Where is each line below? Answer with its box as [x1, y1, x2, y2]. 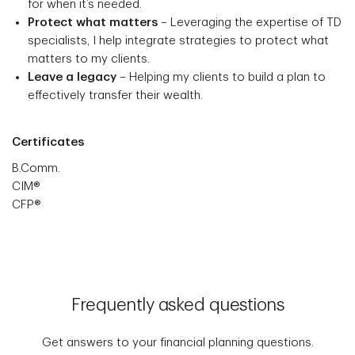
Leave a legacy [28, 71, 120, 83]
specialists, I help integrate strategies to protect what [28, 35, 329, 47]
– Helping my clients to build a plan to [120, 71, 326, 83]
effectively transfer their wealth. [28, 90, 203, 101]
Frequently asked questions [71, 296, 284, 314]
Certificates [12, 136, 84, 148]
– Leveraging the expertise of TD [158, 17, 342, 29]
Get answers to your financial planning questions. [41, 337, 314, 349]
